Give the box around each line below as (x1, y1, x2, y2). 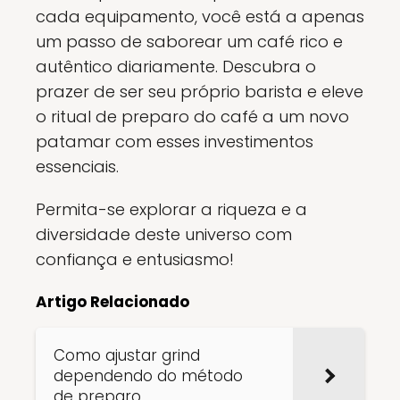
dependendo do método (54, 365, 243, 387)
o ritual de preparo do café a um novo (36, 105, 349, 129)
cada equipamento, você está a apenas (36, 5, 364, 29)
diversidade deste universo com (36, 223, 292, 246)
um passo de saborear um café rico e (36, 30, 343, 54)
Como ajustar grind (54, 345, 200, 367)
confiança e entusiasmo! (36, 248, 234, 271)
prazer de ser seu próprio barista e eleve (36, 80, 363, 104)
